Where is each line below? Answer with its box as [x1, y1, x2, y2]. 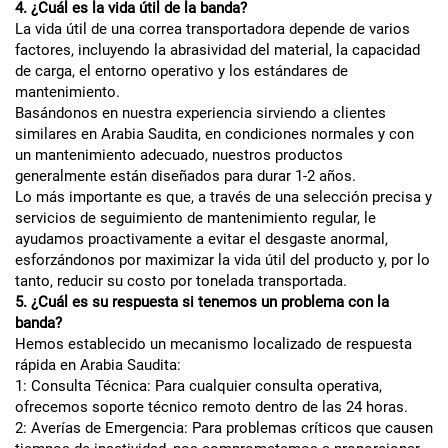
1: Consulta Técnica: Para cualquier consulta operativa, [15, 376, 382, 395]
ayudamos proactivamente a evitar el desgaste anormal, [15, 229, 388, 248]
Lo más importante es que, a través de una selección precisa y [15, 187, 432, 206]
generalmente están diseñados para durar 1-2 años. [15, 166, 356, 185]
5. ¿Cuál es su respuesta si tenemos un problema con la [15, 292, 389, 311]
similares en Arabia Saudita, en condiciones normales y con [15, 124, 414, 143]
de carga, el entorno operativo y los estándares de [15, 61, 348, 80]
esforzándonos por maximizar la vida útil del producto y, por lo [15, 250, 430, 269]
